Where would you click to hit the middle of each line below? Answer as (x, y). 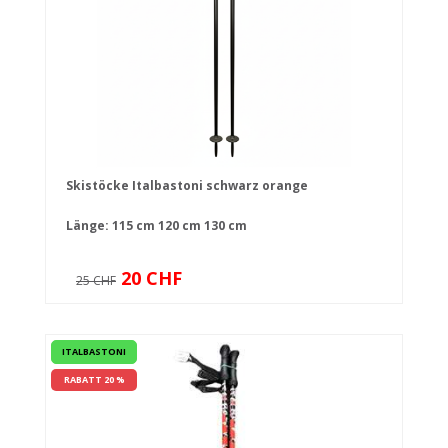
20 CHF (151, 278)
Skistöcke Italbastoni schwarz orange (187, 186)
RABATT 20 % (94, 380)
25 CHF (96, 281)
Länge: (89, 226)
